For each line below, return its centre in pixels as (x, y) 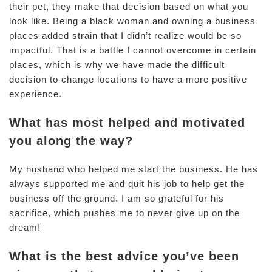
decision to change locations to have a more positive (128, 79)
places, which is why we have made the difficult (117, 65)
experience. (36, 94)
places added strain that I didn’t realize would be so (125, 36)
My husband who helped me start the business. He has (134, 169)
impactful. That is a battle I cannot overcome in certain (133, 50)
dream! (25, 227)
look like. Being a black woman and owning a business (132, 21)
